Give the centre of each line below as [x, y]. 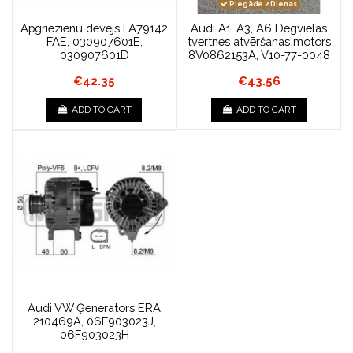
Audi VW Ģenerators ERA [94, 308]
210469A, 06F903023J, [94, 321]
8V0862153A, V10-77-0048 [259, 55]
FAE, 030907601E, [94, 42]
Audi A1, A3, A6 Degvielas [259, 28]
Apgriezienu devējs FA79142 [94, 28]
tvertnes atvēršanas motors [259, 42]
